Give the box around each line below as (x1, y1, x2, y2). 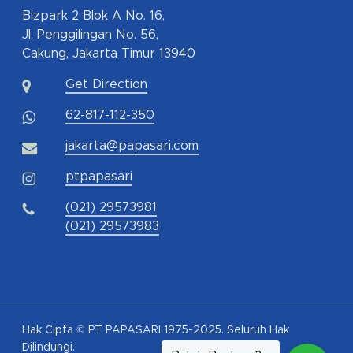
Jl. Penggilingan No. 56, (22, 28, 158, 42)
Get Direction (65, 78, 147, 91)
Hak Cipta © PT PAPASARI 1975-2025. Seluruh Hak (22, 325, 289, 336)
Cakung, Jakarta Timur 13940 (22, 47, 195, 61)
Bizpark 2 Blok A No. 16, (22, 9, 165, 23)
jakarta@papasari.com (65, 139, 199, 153)
